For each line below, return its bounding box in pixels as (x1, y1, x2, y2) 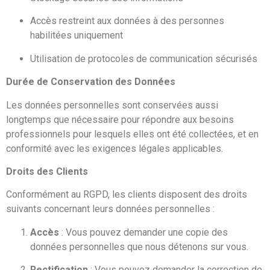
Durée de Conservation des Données (6, 76, 175, 88)
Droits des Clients (6, 165, 88, 177)
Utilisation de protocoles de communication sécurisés (30, 52, 257, 64)
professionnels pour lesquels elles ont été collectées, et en (6, 128, 259, 140)
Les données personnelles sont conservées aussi (6, 99, 218, 111)
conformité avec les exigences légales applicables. (6, 142, 223, 154)
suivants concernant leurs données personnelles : (6, 203, 215, 215)
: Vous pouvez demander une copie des (59, 226, 228, 238)
